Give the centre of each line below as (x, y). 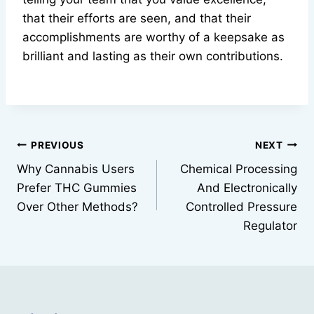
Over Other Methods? (77, 207)
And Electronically (247, 188)
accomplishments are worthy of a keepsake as (153, 37)
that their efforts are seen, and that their (137, 19)
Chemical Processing (239, 169)
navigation (66, 178)
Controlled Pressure (241, 207)
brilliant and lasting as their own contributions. (153, 56)
